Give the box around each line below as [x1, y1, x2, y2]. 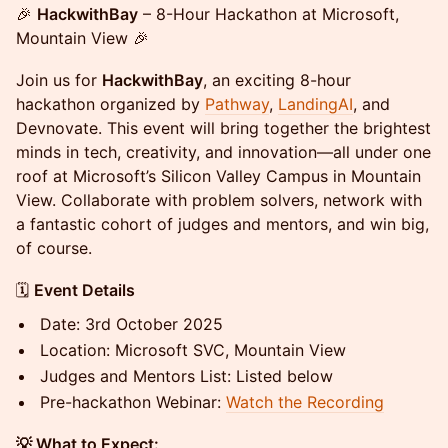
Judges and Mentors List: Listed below [40, 366, 333, 386]
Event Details [34, 280, 135, 300]
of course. [16, 238, 92, 258]
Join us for [16, 70, 102, 90]
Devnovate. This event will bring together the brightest [16, 118, 431, 138]
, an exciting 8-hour [203, 70, 351, 90]
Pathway [205, 94, 269, 114]
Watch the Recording [226, 392, 384, 412]
